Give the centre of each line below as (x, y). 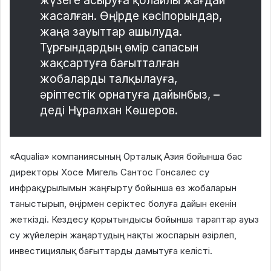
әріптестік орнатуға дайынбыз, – (130, 95)
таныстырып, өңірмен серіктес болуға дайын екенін (123, 204)
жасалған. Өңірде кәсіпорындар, (131, 16)
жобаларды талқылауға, (109, 79)
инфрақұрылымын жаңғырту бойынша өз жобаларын (123, 188)
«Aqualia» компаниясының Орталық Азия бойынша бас (126, 157)
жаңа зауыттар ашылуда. (111, 32)
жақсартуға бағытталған (109, 64)
